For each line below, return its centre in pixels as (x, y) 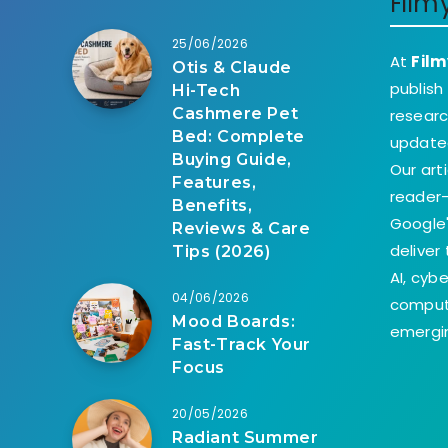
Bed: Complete (238, 137)
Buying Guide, (232, 160)
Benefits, (212, 206)
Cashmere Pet (235, 114)
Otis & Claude (232, 68)
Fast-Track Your (241, 345)
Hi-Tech (206, 91)
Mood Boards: (234, 322)
